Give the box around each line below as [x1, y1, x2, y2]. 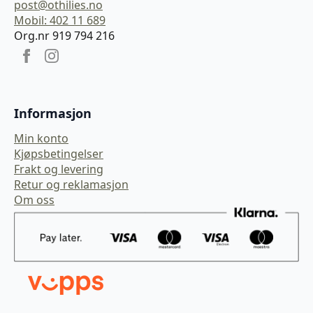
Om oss [14, 192, 54, 208]
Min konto [14, 131, 68, 147]
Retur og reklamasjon [14, 177, 129, 193]
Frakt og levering [14, 161, 103, 177]
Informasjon [14, 105, 92, 122]
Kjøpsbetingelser [14, 146, 103, 162]
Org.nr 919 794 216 [14, 28, 115, 44]
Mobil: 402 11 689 [14, 13, 105, 29]
